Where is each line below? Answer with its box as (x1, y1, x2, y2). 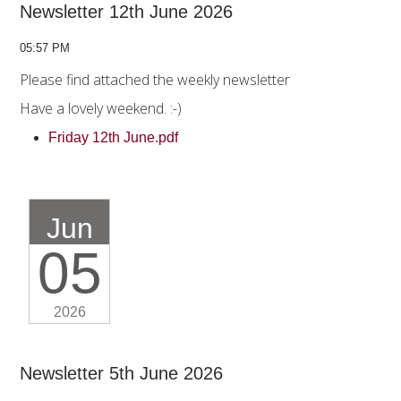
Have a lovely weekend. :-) (20, 98, 185, 119)
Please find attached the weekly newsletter (20, 70, 290, 90)
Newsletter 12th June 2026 (20, 2, 233, 22)
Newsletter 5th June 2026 (20, 363, 223, 384)
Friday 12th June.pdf (48, 130, 182, 146)
